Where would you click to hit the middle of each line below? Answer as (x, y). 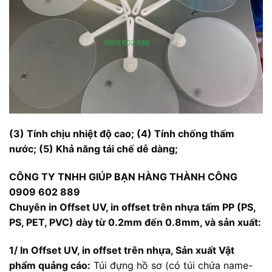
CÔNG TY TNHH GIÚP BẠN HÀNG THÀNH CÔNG (123, 176)
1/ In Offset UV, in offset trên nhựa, (92, 250)
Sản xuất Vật (205, 250)
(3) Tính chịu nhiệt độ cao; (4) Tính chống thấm (122, 133)
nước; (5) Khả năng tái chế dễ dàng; (93, 148)
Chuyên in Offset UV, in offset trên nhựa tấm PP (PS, (132, 207)
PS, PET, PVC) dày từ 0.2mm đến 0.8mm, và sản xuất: (135, 222)
